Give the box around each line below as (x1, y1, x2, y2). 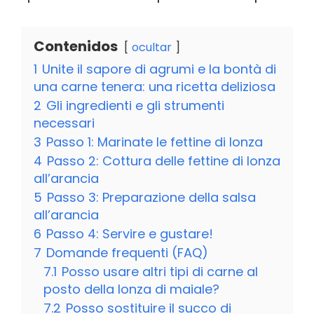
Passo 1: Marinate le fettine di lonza (46, 132, 263, 151)
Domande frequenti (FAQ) (46, 243, 208, 261)
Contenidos (34, 36, 118, 56)
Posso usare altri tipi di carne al (62, 262, 258, 280)
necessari (34, 114, 95, 132)
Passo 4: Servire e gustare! (46, 224, 213, 243)
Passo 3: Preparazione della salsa (47, 188, 256, 206)
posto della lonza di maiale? (43, 280, 219, 298)
